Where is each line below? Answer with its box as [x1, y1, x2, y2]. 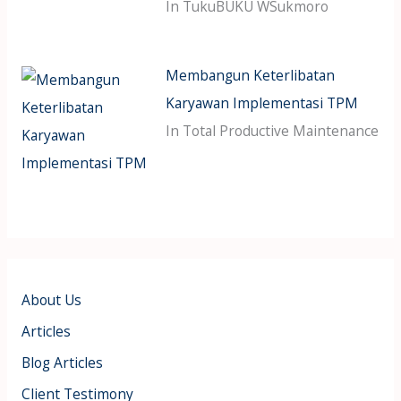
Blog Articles [21, 353, 103, 373]
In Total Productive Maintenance [166, 120, 380, 141]
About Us [21, 290, 81, 311]
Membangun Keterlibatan [166, 64, 336, 85]
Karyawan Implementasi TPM [166, 92, 359, 113]
